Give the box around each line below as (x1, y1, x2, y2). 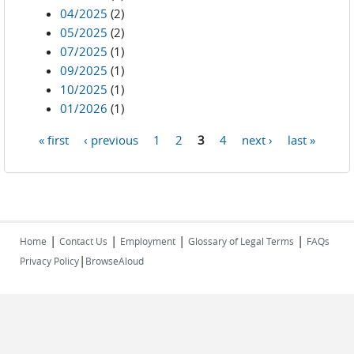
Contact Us (59, 235, 107, 247)
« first (39, 131, 69, 147)
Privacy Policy (20, 254, 79, 267)
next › (242, 131, 273, 147)
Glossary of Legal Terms (188, 235, 294, 247)
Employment (120, 235, 175, 247)
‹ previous (84, 131, 138, 147)
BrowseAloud (85, 254, 144, 267)
